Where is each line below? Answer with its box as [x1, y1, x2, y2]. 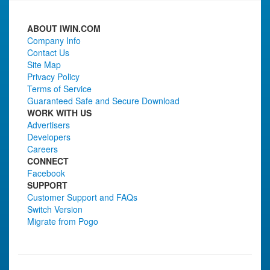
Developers [27, 131, 71, 143]
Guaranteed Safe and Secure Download [27, 95, 180, 107]
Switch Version [27, 203, 83, 215]
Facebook [27, 167, 65, 179]
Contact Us [27, 46, 69, 58]
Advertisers [27, 119, 70, 131]
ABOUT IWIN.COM [27, 22, 101, 34]
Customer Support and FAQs [27, 191, 137, 203]
